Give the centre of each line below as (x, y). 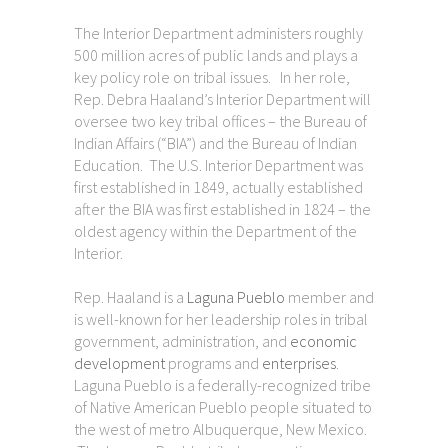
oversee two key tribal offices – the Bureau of (220, 120)
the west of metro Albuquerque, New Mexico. (222, 428)
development (119, 362)
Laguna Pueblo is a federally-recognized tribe (222, 384)
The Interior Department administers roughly (218, 32)
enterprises (299, 362)
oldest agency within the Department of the (215, 230)
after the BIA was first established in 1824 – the (222, 208)
